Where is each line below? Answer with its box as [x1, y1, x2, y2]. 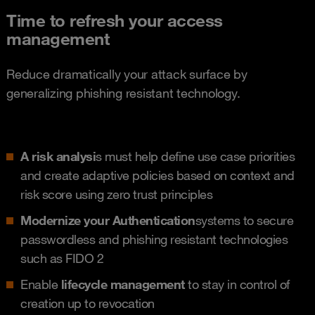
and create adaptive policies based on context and [20, 167, 295, 183]
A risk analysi [20, 148, 96, 164]
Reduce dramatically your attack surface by [6, 65, 247, 82]
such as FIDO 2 [20, 250, 103, 266]
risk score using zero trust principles [20, 186, 212, 202]
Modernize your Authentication [20, 212, 195, 228]
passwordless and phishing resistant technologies [20, 231, 288, 247]
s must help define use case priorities [96, 148, 295, 164]
